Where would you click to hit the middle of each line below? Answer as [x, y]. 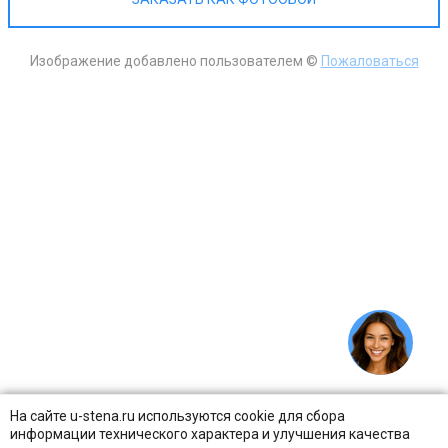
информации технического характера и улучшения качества [210, 434]
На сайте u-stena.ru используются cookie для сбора [177, 416]
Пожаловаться [369, 61]
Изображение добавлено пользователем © [175, 61]
